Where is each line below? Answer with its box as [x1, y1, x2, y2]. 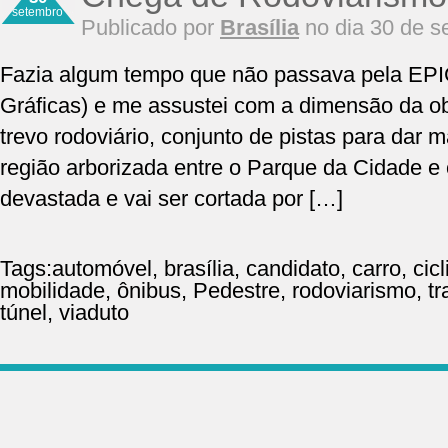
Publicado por [81, 15, 220, 40]
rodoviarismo [292, 278, 416, 303]
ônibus [117, 278, 181, 303]
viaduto [59, 300, 129, 325]
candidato [246, 256, 340, 281]
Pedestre [193, 278, 280, 303]
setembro [12, 5, 64, 19]
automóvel [52, 256, 152, 281]
